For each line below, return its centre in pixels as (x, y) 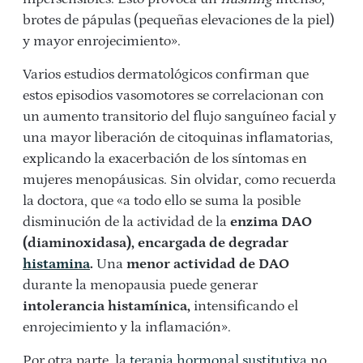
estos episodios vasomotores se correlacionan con (173, 96)
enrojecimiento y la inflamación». (127, 328)
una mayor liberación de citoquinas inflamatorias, (178, 138)
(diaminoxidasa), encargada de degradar (156, 243)
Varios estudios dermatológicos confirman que (166, 75)
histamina (56, 265)
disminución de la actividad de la (126, 222)
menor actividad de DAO (208, 265)
